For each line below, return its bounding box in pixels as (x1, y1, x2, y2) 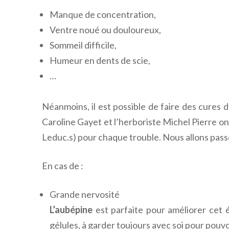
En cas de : (42, 159, 83, 171)
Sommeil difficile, (50, 39, 117, 51)
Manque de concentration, (50, 8, 156, 20)
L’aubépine (50, 203, 93, 215)
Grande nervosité (50, 188, 120, 200)
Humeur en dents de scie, (50, 54, 150, 66)
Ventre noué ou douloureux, (50, 24, 161, 35)
